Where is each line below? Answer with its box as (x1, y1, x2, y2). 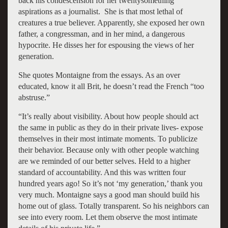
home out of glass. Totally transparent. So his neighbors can (18, 201, 209, 210)
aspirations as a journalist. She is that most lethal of (18, 7, 183, 16)
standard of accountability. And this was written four (18, 167, 186, 177)
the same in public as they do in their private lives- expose (18, 123, 203, 132)
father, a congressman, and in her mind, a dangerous (18, 29, 185, 38)
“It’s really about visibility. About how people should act (18, 111, 198, 121)
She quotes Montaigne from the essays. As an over (18, 70, 180, 79)
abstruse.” (18, 93, 50, 102)
